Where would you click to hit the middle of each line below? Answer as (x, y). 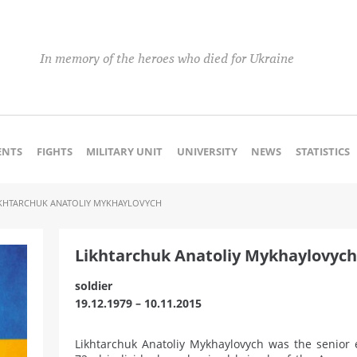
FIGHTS (54, 151)
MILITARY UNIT (125, 151)
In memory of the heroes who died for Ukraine (167, 58)
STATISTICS (322, 151)
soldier (94, 286)
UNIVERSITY (207, 151)
